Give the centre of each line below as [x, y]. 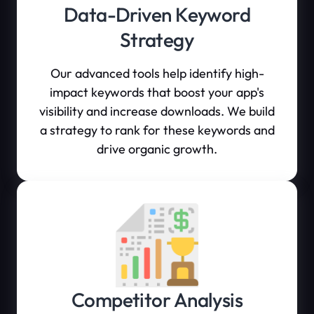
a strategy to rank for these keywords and [157, 130]
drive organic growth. [157, 149]
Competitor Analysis [157, 300]
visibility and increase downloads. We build [157, 111]
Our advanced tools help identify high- [157, 73]
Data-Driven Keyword [157, 14]
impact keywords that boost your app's [157, 92]
